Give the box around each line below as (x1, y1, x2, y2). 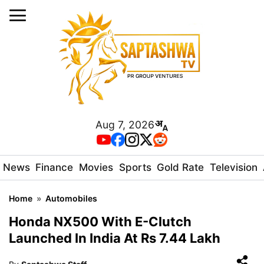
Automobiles (45, 193, 97, 203)
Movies (78, 161, 113, 173)
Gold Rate (157, 161, 204, 173)
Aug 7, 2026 (95, 118, 154, 131)
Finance (35, 161, 74, 173)
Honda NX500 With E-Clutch (9, 214, 192, 229)
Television (209, 161, 258, 173)
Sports (118, 161, 151, 173)
